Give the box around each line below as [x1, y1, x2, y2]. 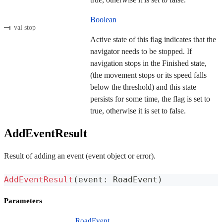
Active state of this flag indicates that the [90, 35, 216, 44]
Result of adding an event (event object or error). [4, 151, 156, 160]
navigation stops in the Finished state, [90, 58, 207, 67]
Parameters [4, 196, 42, 205]
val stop [14, 24, 36, 32]
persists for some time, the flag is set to [90, 94, 210, 103]
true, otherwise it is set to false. [90, 106, 186, 115]
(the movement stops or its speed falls [90, 70, 207, 79]
